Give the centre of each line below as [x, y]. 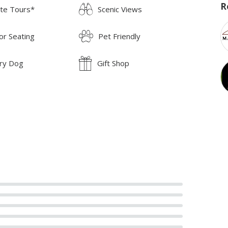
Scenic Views [120, 9]
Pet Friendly [120, 36]
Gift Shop [113, 63]
